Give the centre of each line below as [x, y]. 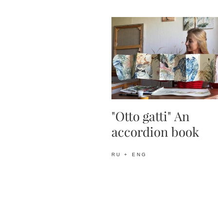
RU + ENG [129, 154]
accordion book [155, 132]
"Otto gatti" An [150, 116]
